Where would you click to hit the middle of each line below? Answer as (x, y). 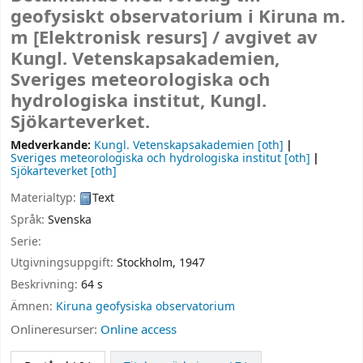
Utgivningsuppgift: (64, 263)
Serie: (26, 241)
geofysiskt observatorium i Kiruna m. (178, 17)
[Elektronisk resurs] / (129, 38)
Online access (139, 329)
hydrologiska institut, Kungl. (139, 102)
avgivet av (271, 38)
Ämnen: (33, 306)
